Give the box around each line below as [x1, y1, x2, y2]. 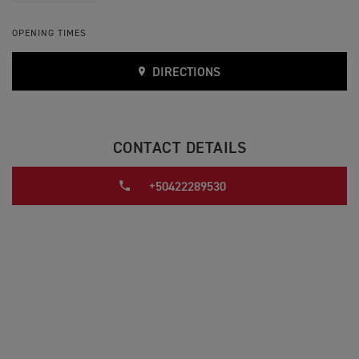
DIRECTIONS [149, 67, 221, 79]
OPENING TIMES [12, 29, 87, 38]
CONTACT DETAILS [112, 140, 247, 156]
